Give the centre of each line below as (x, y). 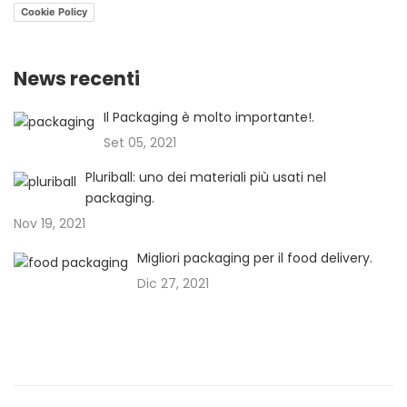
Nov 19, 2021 (50, 223)
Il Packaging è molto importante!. (209, 117)
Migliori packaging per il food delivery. (255, 258)
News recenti (77, 78)
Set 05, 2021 (140, 142)
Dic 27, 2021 (173, 283)
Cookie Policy (54, 12)
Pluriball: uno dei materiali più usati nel (206, 177)
